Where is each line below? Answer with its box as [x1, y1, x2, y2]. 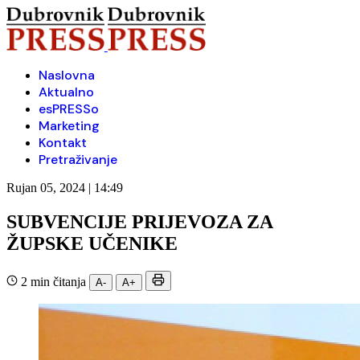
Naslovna [39, 67, 95, 84]
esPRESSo [39, 100, 99, 117]
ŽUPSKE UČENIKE [6, 232, 178, 254]
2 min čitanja [18, 274, 89, 288]
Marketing [39, 117, 100, 134]
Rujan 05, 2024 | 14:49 [6, 181, 123, 194]
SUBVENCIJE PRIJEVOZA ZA [6, 211, 272, 232]
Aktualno [39, 84, 94, 100]
